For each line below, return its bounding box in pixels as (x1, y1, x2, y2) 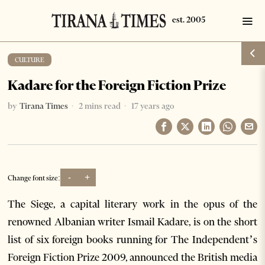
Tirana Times (20, 101, 69, 111)
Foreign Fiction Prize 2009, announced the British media (8, 251, 257, 264)
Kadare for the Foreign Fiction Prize (8, 77, 227, 93)
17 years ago (130, 101, 174, 111)
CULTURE (15, 56, 45, 64)
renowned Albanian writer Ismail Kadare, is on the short (8, 215, 257, 228)
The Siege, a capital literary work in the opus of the (8, 198, 257, 211)
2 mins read (77, 101, 121, 111)
